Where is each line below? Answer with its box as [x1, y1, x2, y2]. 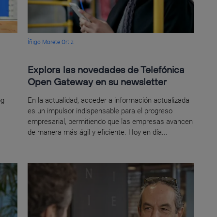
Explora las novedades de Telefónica [28, 63, 185, 76]
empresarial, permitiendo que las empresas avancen [28, 117, 193, 126]
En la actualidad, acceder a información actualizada [28, 95, 190, 105]
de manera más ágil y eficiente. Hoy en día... [28, 127, 168, 137]
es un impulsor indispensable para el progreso [28, 106, 173, 115]
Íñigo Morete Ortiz [28, 38, 74, 46]
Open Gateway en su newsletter [28, 75, 167, 88]
